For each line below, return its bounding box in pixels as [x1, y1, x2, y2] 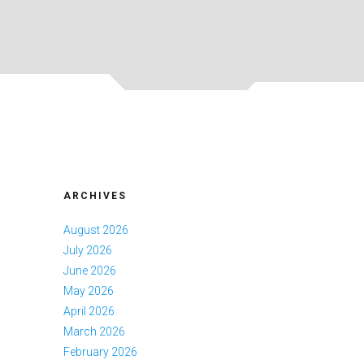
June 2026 [63, 263, 116, 277]
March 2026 [63, 324, 125, 338]
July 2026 [63, 243, 112, 257]
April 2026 [63, 304, 115, 318]
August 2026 [63, 223, 128, 236]
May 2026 [63, 284, 114, 297]
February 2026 [63, 344, 137, 358]
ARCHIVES [63, 189, 127, 201]
